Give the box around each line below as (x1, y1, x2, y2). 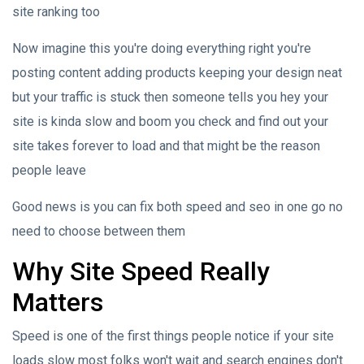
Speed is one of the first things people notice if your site (12, 327, 334, 344)
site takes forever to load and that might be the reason (12, 137, 320, 154)
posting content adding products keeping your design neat (12, 64, 342, 80)
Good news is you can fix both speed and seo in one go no (12, 198, 343, 214)
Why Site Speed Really (12, 255, 270, 287)
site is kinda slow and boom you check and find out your (12, 113, 328, 129)
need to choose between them (12, 223, 185, 239)
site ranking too (12, 3, 100, 19)
